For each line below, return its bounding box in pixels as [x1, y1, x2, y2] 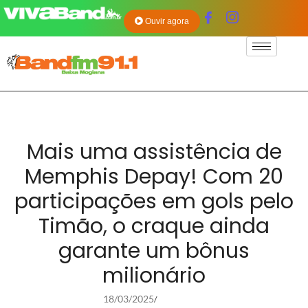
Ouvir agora [145, 16, 190, 26]
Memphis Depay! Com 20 [25, 162, 283, 192]
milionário [102, 261, 206, 291]
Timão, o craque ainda [38, 212, 269, 241]
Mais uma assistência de [26, 137, 282, 167]
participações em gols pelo [14, 187, 294, 217]
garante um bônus [58, 236, 250, 266]
